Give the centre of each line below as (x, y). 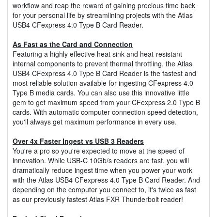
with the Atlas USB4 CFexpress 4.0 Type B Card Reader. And (106, 179)
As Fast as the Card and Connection (73, 44)
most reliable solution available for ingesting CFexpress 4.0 (103, 83)
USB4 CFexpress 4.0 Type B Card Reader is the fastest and (104, 73)
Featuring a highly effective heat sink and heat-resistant (97, 54)
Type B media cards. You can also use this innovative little (101, 92)
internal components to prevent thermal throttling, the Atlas (102, 63)
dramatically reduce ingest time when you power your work (102, 170)
